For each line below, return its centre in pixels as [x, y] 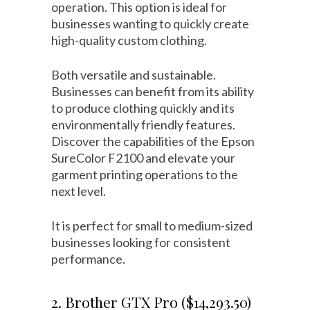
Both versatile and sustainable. [134, 75]
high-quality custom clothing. [129, 40]
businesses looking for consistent [141, 243]
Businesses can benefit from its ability [153, 92]
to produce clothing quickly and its [143, 108]
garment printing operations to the [145, 175]
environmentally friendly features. [143, 125]
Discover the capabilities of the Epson [153, 142]
